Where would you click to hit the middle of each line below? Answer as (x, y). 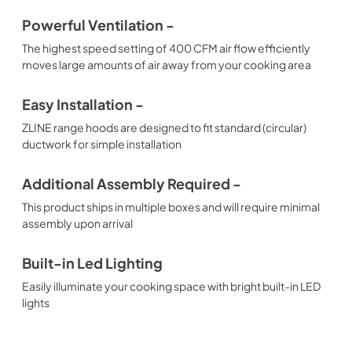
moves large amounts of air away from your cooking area (167, 64)
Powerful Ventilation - (98, 25)
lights (36, 302)
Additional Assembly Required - (132, 183)
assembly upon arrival (77, 223)
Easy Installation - (83, 104)
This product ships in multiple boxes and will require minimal (171, 206)
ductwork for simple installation (102, 143)
